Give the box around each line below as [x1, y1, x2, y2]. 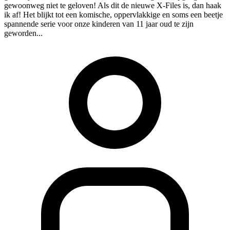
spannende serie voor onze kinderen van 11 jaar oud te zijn [4, 19, 194, 28]
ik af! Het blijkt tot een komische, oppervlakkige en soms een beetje [4, 10, 223, 19]
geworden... [4, 28, 43, 37]
